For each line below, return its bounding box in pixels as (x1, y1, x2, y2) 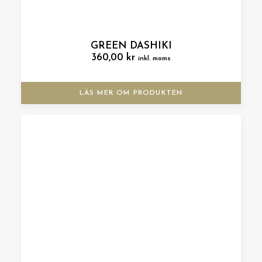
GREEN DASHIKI (90, 41, 172, 51)
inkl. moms (138, 55, 171, 62)
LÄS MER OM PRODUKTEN (79, 89, 183, 96)
